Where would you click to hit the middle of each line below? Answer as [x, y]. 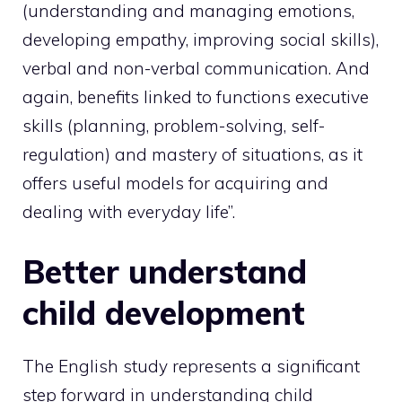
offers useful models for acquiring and [175, 183]
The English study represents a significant [191, 367]
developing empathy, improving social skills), [201, 39]
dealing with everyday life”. [129, 211]
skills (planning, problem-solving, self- [174, 125]
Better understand [165, 272]
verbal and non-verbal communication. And [196, 68]
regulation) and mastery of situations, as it [192, 154]
